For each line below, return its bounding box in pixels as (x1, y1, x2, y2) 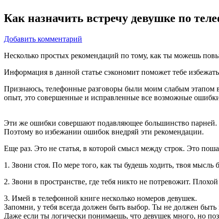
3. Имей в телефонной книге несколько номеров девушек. (4, 194, 197, 202)
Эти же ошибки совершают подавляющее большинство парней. (4, 118, 217, 127)
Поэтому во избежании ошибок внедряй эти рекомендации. (4, 127, 204, 136)
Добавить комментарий (4, 34, 82, 43)
